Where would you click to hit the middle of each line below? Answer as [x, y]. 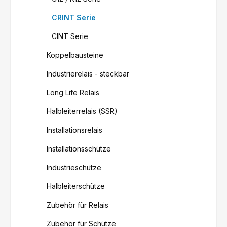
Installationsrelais [74, 130]
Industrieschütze [74, 168]
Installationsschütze [79, 149]
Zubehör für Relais [78, 205]
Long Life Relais [73, 93]
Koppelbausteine [75, 55]
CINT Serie [70, 36]
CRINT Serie [74, 18]
